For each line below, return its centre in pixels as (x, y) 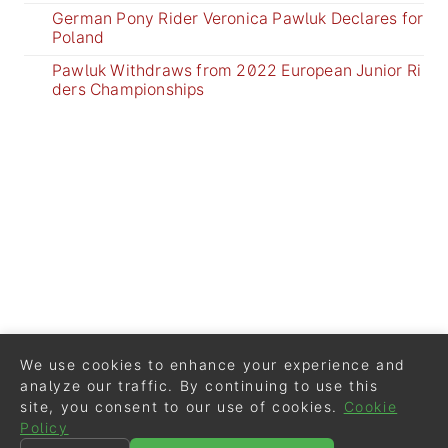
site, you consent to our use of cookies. (179, 406)
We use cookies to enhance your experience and (213, 364)
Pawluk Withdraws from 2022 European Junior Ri (237, 70)
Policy (44, 427)
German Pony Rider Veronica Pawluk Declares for (238, 18)
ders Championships (128, 89)
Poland (78, 37)
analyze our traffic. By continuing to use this (199, 385)
